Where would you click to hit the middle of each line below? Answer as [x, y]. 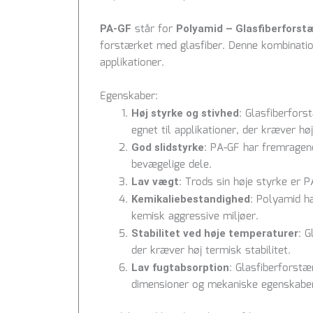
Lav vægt [155, 182]
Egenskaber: [129, 97]
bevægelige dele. [172, 165]
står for [154, 30]
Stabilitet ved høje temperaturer [215, 234]
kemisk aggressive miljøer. [195, 217]
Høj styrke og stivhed [185, 114]
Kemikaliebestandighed [191, 199]
